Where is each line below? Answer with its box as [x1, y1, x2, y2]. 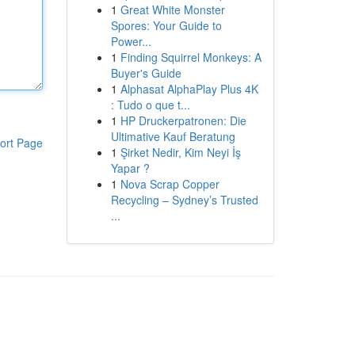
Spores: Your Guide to [110, 17, 222, 33]
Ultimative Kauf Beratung [110, 128, 235, 144]
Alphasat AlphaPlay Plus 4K [120, 81, 258, 97]
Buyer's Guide [110, 65, 181, 81]
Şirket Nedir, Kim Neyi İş [120, 144, 241, 160]
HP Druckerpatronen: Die [120, 113, 246, 128]
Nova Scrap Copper [120, 176, 219, 192]
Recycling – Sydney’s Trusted [110, 192, 258, 208]
